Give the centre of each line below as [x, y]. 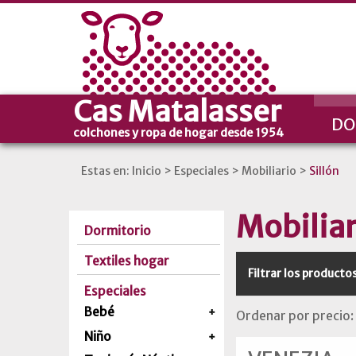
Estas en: [105, 171]
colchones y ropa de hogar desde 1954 [178, 133]
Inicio [147, 171]
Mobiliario [269, 171]
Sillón [324, 171]
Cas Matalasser [177, 112]
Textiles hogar [127, 261]
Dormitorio [118, 231]
